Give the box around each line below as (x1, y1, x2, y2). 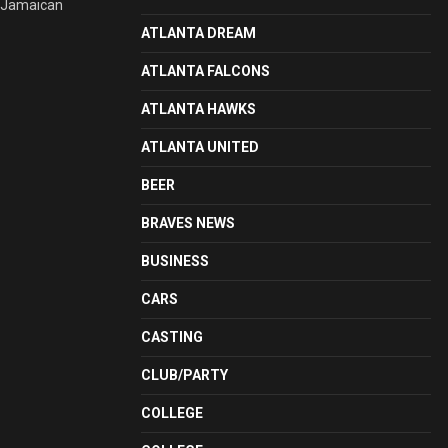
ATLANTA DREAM (141, 25, 256, 41)
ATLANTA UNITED (141, 139, 259, 155)
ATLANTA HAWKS (141, 101, 256, 117)
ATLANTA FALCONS (141, 63, 270, 79)
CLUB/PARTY (141, 367, 228, 383)
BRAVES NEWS (141, 215, 235, 231)
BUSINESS (141, 253, 209, 269)
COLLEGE (141, 405, 203, 421)
